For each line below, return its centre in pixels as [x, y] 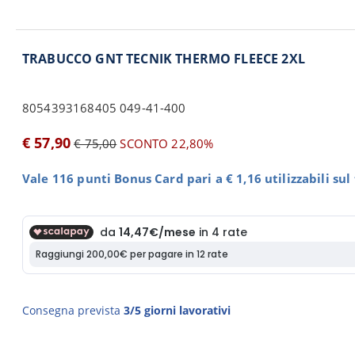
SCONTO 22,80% [165, 143]
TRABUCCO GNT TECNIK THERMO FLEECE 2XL [164, 59]
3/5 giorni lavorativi [177, 310]
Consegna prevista [73, 310]
